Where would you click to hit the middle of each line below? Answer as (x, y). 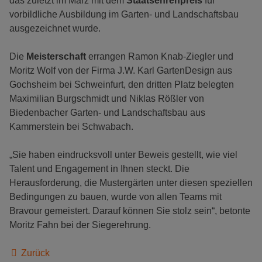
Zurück (34, 253)
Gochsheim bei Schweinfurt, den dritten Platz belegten (122, 84)
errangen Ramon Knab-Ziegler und (161, 56)
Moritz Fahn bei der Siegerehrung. (80, 225)
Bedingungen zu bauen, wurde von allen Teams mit (116, 196)
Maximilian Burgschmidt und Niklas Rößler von (107, 98)
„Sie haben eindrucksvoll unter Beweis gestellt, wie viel (123, 154)
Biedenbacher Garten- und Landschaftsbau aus (107, 112)
